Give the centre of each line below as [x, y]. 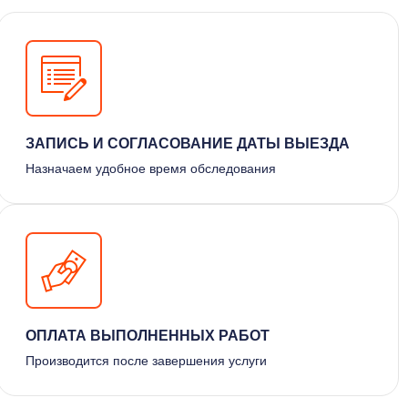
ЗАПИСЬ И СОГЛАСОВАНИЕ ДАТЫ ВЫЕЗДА [187, 143]
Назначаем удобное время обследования [150, 168]
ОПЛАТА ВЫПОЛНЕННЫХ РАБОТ [147, 335]
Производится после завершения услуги [146, 360]
